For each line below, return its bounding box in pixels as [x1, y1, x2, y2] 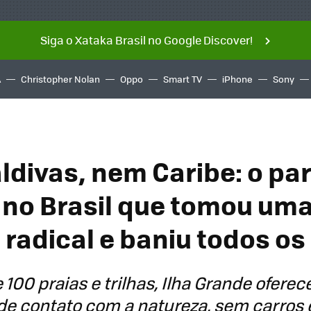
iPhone [222, 72, 253, 85]
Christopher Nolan [21, 72, 100, 85]
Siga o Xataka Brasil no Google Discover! [40, 32, 253, 48]
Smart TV [163, 72, 202, 85]
